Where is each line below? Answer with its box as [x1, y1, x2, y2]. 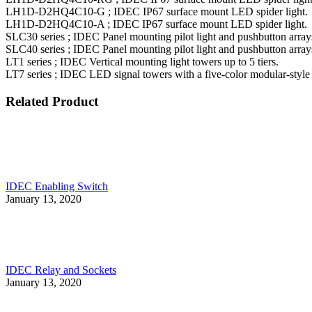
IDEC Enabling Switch [6, 180, 108, 193]
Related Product [6, 93, 98, 109]
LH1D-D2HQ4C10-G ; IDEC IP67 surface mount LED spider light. [6, 5, 308, 17]
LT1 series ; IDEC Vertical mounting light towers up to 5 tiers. [6, 55, 279, 68]
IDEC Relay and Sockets [6, 264, 116, 276]
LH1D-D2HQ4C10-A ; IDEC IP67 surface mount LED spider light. [6, 17, 307, 30]
